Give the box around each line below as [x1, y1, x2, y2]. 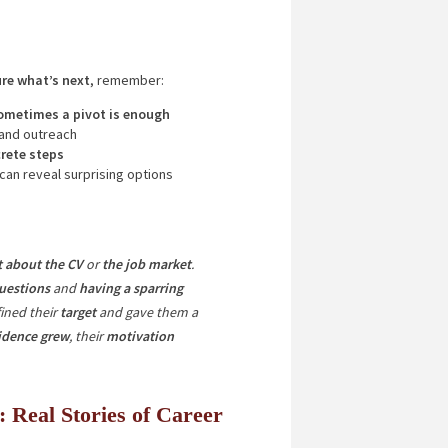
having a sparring [78, 279, 183, 297]
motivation [102, 327, 174, 345]
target [56, 303, 96, 321]
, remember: [89, 71, 164, 89]
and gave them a [95, 303, 198, 321]
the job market [98, 255, 191, 273]
